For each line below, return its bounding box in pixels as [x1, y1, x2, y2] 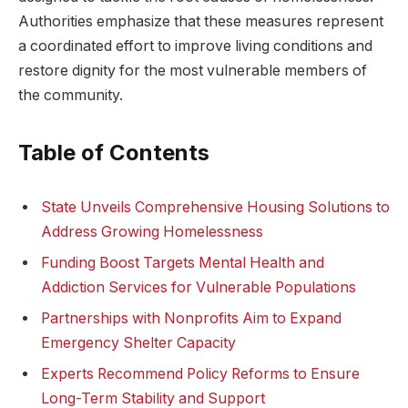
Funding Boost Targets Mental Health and [41, 253, 324, 271]
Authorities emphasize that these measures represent [18, 12, 383, 30]
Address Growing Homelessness [41, 222, 263, 240]
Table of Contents [18, 138, 209, 166]
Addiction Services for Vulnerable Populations [41, 278, 356, 296]
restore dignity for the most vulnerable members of [18, 61, 367, 79]
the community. [18, 86, 123, 104]
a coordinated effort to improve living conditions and [18, 36, 372, 55]
